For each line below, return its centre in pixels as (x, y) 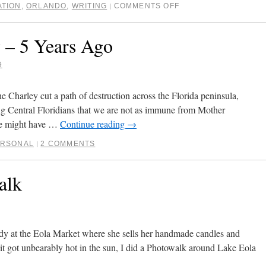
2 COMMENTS (68, 144)
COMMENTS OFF (147, 6)
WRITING (89, 6)
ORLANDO (47, 6)
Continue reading (94, 124)
